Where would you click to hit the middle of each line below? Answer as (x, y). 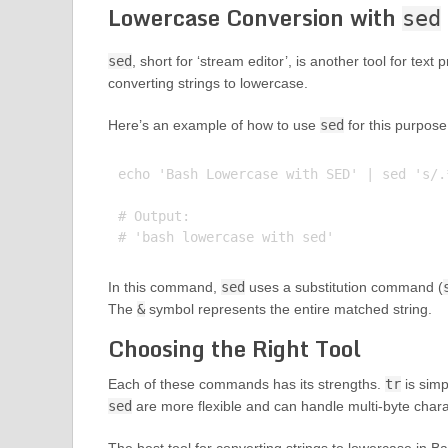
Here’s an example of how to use (213, 125)
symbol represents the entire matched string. (288, 309)
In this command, (164, 287)
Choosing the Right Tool (234, 349)
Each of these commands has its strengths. (246, 384)
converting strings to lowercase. (207, 83)
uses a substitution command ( (343, 287)
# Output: (153, 216)
